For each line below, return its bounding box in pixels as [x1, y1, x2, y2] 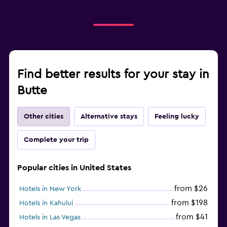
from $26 [174, 184, 208, 193]
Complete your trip [24, 136, 89, 143]
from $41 [176, 212, 208, 221]
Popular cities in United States [17, 163, 131, 172]
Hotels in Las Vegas [19, 213, 81, 221]
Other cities [24, 112, 63, 120]
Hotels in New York [19, 185, 81, 193]
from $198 [171, 198, 208, 207]
